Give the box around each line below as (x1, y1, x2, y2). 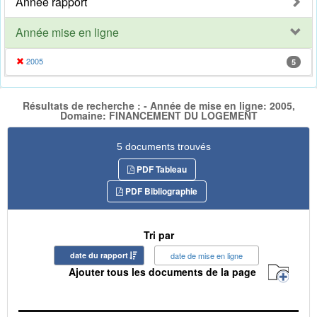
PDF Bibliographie (123, 184, 197, 197)
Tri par (143, 227, 174, 242)
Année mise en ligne (16, 24, 119, 41)
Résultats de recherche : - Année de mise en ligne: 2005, (22, 98, 295, 113)
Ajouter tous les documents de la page (69, 265, 256, 279)
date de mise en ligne (171, 249, 243, 261)
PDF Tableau (134, 162, 187, 175)
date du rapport (70, 249, 128, 260)
